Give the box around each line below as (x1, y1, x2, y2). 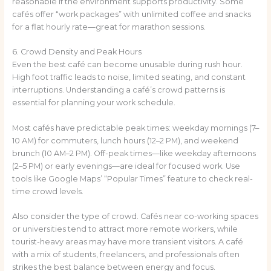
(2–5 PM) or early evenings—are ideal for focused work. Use (11, 161, 240, 171)
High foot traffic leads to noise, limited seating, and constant (11, 73, 246, 82)
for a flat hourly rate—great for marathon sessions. (11, 22, 206, 31)
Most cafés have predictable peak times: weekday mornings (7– (11, 123, 259, 132)
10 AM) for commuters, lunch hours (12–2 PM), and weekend (11, 135, 238, 145)
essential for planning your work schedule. (11, 98, 175, 108)
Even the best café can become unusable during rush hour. (11, 60, 243, 70)
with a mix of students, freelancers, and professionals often (11, 249, 240, 259)
